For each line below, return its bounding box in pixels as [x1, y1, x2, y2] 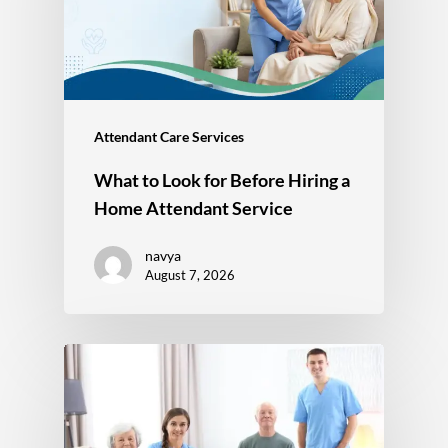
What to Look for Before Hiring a [94, 168, 350, 191]
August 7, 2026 [145, 266, 235, 283]
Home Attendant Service [94, 196, 293, 219]
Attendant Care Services [94, 127, 244, 145]
